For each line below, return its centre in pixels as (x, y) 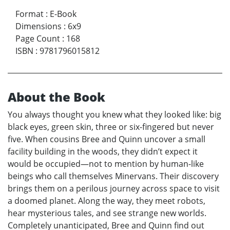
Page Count (38, 39)
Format (30, 14)
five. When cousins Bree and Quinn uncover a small (107, 139)
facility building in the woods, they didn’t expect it (103, 152)
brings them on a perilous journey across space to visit (114, 189)
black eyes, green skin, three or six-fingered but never (111, 127)
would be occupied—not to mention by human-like (106, 164)
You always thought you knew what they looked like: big (114, 115)
